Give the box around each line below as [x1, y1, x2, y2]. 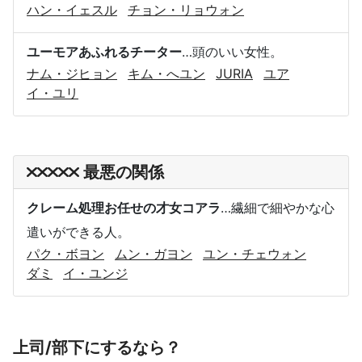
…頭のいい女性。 [182, 43, 283, 60]
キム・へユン [128, 65, 205, 82]
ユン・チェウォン [203, 245, 306, 262]
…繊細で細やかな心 [221, 199, 335, 216]
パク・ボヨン [27, 245, 104, 262]
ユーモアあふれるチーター [27, 43, 182, 60]
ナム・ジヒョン [27, 65, 117, 82]
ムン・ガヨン [115, 245, 192, 262]
